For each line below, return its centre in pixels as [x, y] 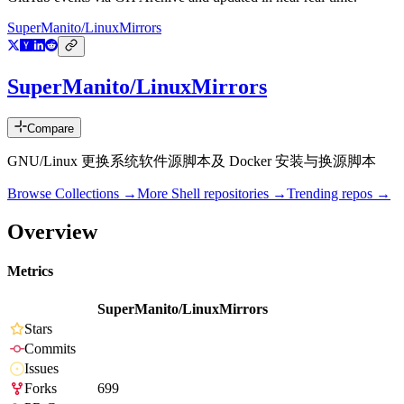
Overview [52, 231]
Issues [41, 369]
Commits [50, 349]
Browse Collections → [72, 194]
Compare [50, 129]
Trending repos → [339, 194]
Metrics [30, 271]
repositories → [243, 194]
